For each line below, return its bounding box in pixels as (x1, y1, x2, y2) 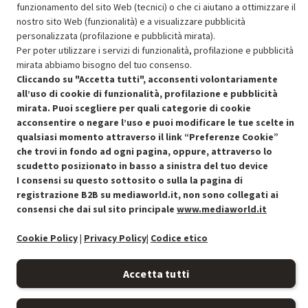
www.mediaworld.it (177, 203, 267, 215)
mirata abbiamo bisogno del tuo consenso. (16, 58, 192, 71)
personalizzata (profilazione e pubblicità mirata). (16, 30, 215, 42)
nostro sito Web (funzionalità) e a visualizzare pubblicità (16, 15, 245, 27)
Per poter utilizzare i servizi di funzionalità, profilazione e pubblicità (16, 44, 294, 56)
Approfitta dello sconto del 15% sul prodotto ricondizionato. (41, 24, 267, 36)
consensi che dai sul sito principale (16, 203, 177, 215)
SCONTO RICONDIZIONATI (98, 9, 210, 24)
